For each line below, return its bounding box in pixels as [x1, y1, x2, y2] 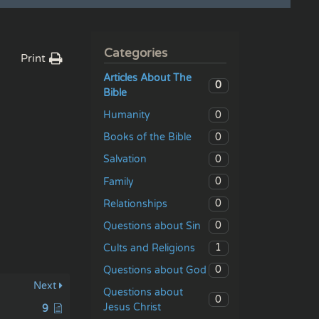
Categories [104, 46, 168, 61]
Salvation [103, 153, 147, 166]
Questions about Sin [103, 219, 201, 232]
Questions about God [103, 263, 206, 276]
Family [103, 175, 134, 188]
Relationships [103, 197, 167, 210]
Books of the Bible [103, 131, 192, 144]
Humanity [103, 109, 150, 122]
